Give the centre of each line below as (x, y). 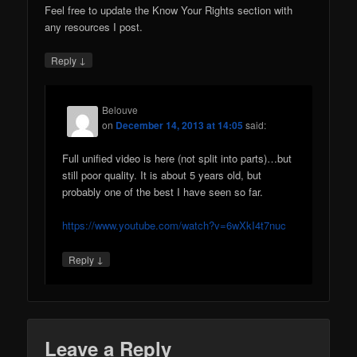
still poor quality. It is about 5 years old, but (162, 175)
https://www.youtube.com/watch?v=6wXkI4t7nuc (175, 226)
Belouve (120, 110)
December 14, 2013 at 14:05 (180, 126)
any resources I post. (94, 26)
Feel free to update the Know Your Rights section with (169, 10)
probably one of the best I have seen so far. (163, 192)
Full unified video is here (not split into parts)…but (177, 159)
